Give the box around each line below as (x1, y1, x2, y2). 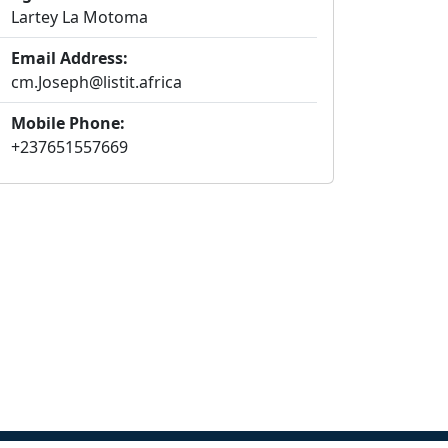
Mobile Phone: (11, 112, 125, 134)
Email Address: (11, 47, 128, 69)
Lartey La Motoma (11, 6, 148, 28)
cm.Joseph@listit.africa (11, 71, 182, 93)
